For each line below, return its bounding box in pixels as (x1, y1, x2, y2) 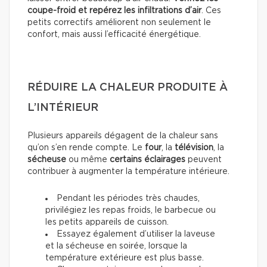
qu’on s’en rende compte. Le (27, 144, 145, 153)
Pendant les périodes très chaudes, (57, 194, 200, 203)
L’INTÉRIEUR (27, 103, 98, 114)
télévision (175, 144, 213, 153)
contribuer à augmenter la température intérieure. (27, 167, 229, 176)
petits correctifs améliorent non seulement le (27, 18, 211, 27)
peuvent (185, 156, 222, 164)
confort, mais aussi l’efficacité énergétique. (27, 30, 201, 39)
